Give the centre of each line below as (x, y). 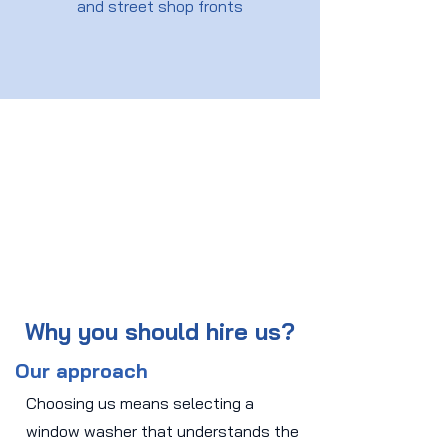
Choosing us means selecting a (140, 403)
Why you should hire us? (160, 331)
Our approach (81, 370)
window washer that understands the (162, 431)
